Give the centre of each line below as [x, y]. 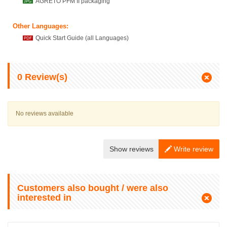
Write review [193, 149]
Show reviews [131, 149]
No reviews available [45, 114]
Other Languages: [41, 26]
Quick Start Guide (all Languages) [82, 38]
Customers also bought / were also [93, 188]
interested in [44, 198]
